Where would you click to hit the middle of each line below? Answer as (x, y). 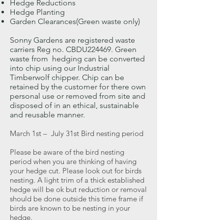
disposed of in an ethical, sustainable (74, 105)
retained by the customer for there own (78, 86)
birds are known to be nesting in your (70, 208)
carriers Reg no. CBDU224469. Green (73, 49)
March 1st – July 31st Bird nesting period (77, 133)
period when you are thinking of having (73, 161)
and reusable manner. (47, 114)
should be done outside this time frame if (76, 198)
